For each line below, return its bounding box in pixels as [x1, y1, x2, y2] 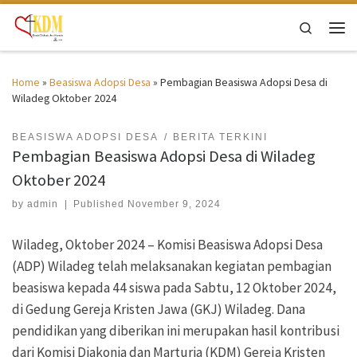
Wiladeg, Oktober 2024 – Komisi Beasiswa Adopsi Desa [12, 236, 323, 254]
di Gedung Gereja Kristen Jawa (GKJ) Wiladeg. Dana [12, 300, 305, 319]
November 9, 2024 [127, 198, 222, 210]
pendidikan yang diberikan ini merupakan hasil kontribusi [12, 322, 339, 340]
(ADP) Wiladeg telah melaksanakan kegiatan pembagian [12, 257, 331, 276]
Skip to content [22, 15, 95, 29]
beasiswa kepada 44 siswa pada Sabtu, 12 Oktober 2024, [12, 279, 336, 297]
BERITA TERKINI [173, 131, 269, 143]
